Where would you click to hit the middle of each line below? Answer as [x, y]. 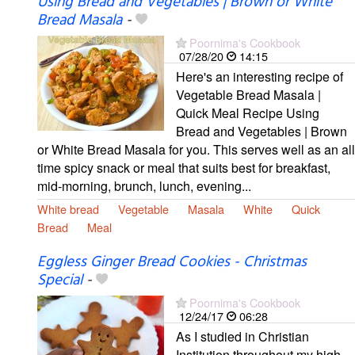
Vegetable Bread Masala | [248, 94]
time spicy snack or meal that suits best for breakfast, [184, 167]
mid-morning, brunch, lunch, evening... [144, 185]
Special [60, 281]
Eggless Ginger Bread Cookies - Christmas [172, 263]
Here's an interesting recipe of [260, 76]
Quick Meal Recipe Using [248, 113]
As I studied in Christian [242, 337]
